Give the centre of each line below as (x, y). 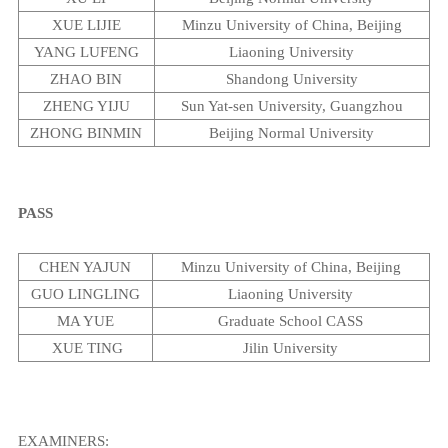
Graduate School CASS (291, 320)
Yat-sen (230, 106)
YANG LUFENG (86, 52)
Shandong (257, 79)
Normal (282, 133)
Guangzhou (366, 106)
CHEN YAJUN (85, 266)
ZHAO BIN (86, 79)
